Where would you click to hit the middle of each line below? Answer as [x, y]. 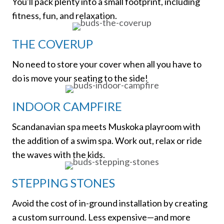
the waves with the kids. [58, 155]
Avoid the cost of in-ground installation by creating [110, 203]
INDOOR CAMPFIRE [67, 106]
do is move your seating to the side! [80, 78]
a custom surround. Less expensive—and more [101, 217]
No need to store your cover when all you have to [107, 64]
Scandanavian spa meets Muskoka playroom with [106, 127]
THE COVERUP [52, 44]
